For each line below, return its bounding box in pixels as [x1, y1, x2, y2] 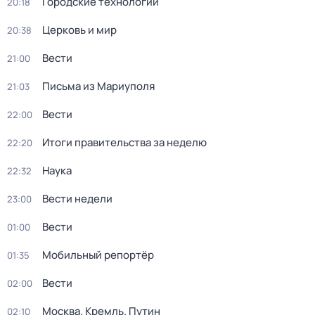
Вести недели [42, 191, 112, 206]
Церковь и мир [42, 22, 117, 37]
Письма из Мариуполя [42, 79, 155, 94]
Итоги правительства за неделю [42, 135, 207, 150]
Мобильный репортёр [42, 247, 154, 262]
